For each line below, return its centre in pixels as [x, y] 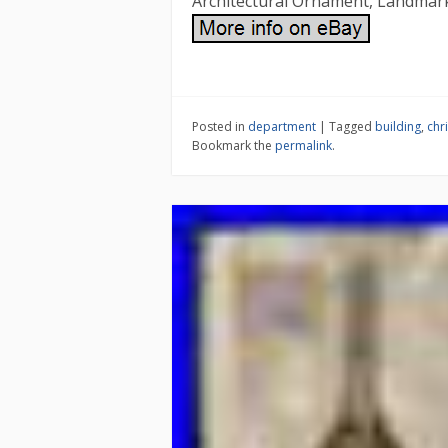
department [282, 127]
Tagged [352, 127]
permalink [303, 146]
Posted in [220, 127]
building [398, 127]
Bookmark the [233, 146]
